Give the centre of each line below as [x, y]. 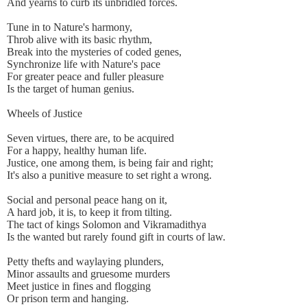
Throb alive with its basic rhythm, [79, 40]
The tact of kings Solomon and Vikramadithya [107, 225]
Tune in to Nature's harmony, [70, 27]
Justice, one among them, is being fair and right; [110, 163]
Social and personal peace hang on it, [87, 200]
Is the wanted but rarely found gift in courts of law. [116, 237]
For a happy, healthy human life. [77, 151]
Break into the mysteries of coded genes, [94, 52]
